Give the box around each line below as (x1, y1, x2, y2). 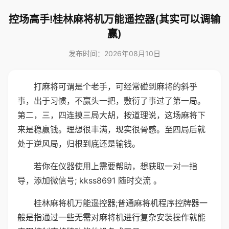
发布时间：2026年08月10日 (68, 49, 161, 58)
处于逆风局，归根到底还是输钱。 (17, 139, 140, 149)
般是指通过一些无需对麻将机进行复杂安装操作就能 (17, 212, 205, 222)
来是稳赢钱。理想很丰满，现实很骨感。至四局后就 (17, 124, 205, 134)
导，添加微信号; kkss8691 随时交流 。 (17, 175, 162, 186)
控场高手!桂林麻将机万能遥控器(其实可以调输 (9, 13, 220, 26)
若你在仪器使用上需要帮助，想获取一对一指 (34, 161, 197, 171)
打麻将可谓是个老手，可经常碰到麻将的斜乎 (34, 81, 197, 91)
